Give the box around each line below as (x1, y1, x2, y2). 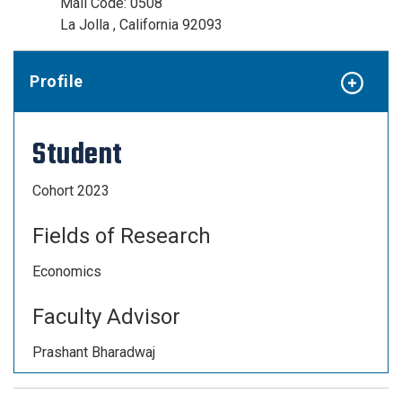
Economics (32, 263, 101, 280)
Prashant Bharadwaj (32, 344, 155, 361)
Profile (30, 72, 83, 91)
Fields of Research (32, 223, 211, 249)
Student (32, 135, 128, 173)
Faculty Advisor (32, 304, 180, 329)
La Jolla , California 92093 (59, 16, 223, 33)
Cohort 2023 (32, 182, 109, 199)
